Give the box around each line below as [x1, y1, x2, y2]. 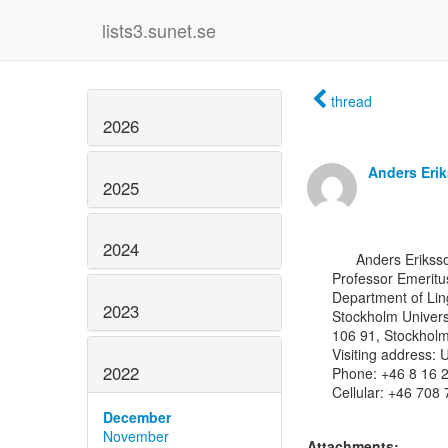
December [103, 406, 171, 427]
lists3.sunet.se [102, 17, 216, 43]
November [103, 425, 169, 446]
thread [331, 91, 372, 111]
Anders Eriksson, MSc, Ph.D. [332, 249, 356, 269]
